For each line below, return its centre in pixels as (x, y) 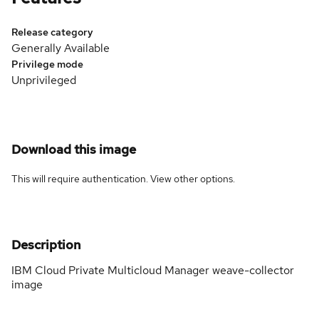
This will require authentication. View (93, 178)
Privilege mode (47, 64)
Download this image (74, 149)
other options (203, 178)
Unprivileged (44, 80)
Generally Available (61, 48)
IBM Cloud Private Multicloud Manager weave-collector (153, 270)
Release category (52, 32)
